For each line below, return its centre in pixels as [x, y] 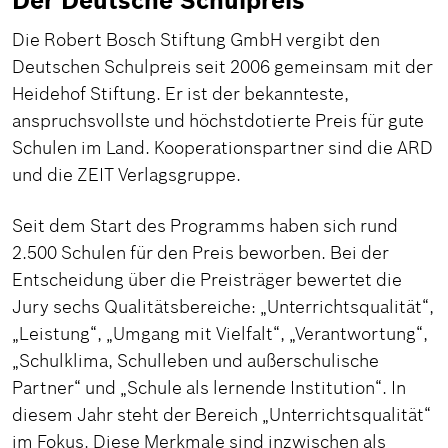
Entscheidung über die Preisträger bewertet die [207, 280]
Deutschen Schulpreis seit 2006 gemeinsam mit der [222, 67]
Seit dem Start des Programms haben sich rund [205, 226]
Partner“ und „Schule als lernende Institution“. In [209, 388]
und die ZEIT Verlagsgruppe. [126, 175]
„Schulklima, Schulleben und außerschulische [195, 361]
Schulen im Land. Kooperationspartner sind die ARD [222, 148]
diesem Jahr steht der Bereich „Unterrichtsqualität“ [221, 415]
